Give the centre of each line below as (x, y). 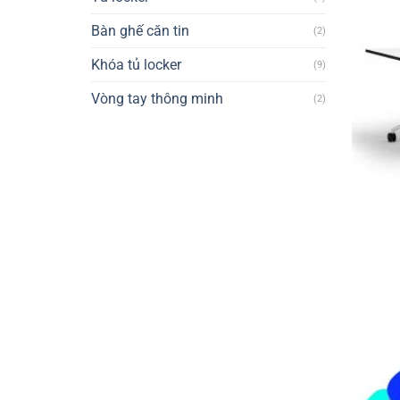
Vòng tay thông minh (157, 99)
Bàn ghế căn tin (140, 31)
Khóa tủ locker (136, 65)
